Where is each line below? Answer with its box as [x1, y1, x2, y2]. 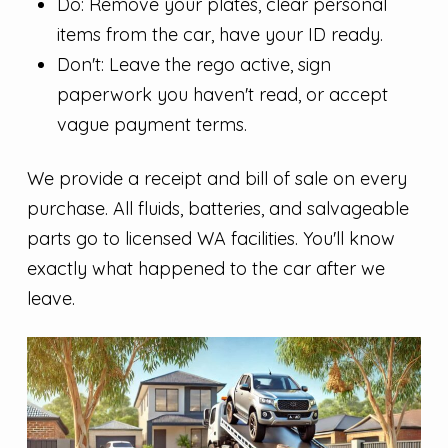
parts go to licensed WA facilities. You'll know [26, 226, 395, 250]
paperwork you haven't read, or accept [56, 83, 388, 106]
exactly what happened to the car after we [26, 256, 385, 280]
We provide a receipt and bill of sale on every [26, 166, 407, 190]
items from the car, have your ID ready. [56, 23, 383, 46]
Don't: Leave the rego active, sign [56, 53, 331, 76]
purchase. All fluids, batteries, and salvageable [26, 196, 409, 220]
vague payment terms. [56, 113, 247, 136]
